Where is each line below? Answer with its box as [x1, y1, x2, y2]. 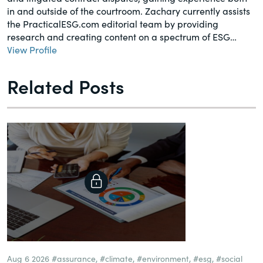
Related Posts [7, 72, 124, 99]
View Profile [7, 42, 57, 56]
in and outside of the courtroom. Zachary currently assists [7, 4, 250, 17]
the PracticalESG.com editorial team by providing [7, 16, 218, 30]
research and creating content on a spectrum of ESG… [7, 29, 237, 43]
